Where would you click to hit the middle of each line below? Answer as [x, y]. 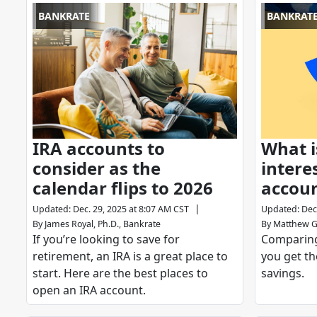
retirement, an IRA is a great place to [130, 257]
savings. [283, 273]
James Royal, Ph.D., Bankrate [103, 224]
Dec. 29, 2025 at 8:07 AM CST [131, 209]
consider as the [97, 168]
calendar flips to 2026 [123, 188]
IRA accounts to [99, 149]
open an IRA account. [89, 290]
